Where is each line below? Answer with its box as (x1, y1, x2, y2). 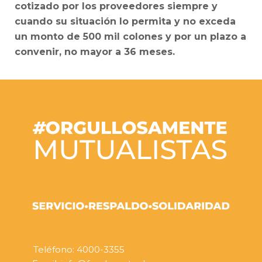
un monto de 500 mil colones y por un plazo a (15, 31, 246, 42)
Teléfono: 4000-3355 (33, 244, 125, 255)
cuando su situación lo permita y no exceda (15, 16, 236, 27)
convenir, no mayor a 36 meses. (15, 46, 175, 57)
